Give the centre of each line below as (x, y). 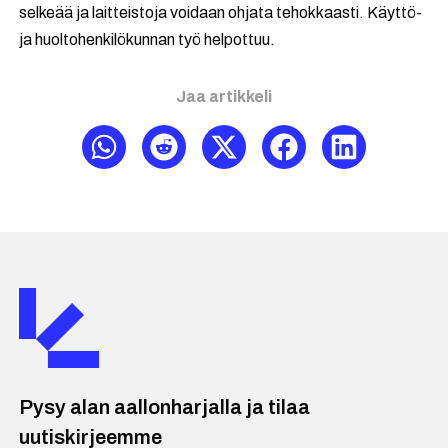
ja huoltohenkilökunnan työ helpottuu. (147, 40)
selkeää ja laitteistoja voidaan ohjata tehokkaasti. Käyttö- (221, 13)
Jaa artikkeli (224, 97)
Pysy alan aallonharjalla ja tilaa (165, 407)
